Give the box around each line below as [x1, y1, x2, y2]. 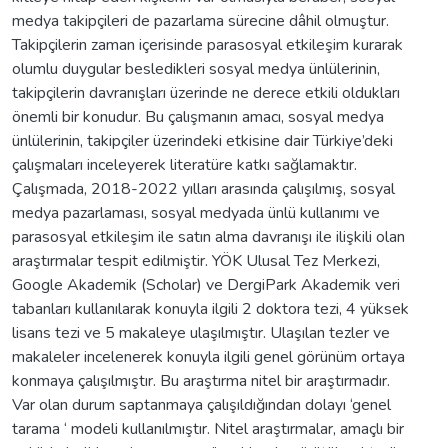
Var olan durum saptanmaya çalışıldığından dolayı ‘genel [12, 393, 391, 416]
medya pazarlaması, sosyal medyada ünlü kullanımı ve [12, 201, 380, 224]
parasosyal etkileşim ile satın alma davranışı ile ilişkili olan [12, 225, 405, 248]
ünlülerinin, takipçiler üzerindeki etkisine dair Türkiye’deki [12, 129, 393, 152]
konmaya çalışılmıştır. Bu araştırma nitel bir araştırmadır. [12, 369, 390, 392]
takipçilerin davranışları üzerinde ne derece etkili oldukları [12, 81, 400, 104]
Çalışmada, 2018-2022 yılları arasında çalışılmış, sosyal [12, 177, 395, 200]
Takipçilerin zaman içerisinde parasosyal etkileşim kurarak [12, 33, 403, 56]
